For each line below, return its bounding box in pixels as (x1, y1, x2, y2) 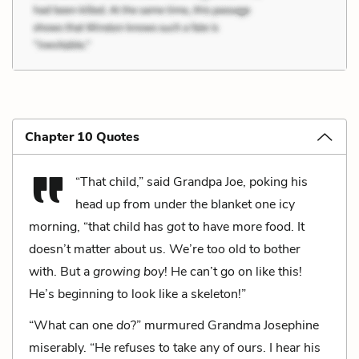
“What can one (29, 316, 116, 334)
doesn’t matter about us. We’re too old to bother (29, 240, 301, 258)
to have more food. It (185, 217, 305, 236)
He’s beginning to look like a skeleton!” (29, 284, 246, 303)
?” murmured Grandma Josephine (131, 316, 319, 334)
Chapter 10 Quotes (25, 127, 139, 146)
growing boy (93, 262, 164, 280)
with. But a (29, 262, 93, 280)
